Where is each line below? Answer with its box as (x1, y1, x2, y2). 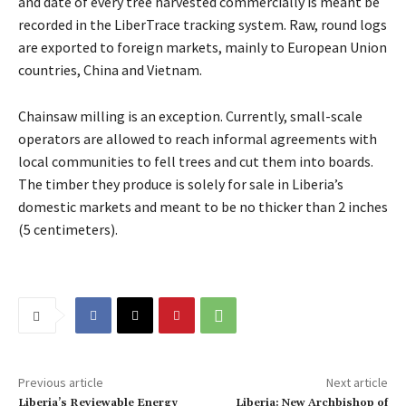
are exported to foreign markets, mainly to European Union (18, 38, 387, 57)
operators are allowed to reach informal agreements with (18, 130, 377, 149)
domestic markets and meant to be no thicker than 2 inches (18, 198, 388, 217)
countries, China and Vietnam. (18, 61, 202, 80)
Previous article (18, 374, 103, 391)
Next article (325, 374, 388, 391)
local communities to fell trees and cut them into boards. (18, 152, 373, 171)
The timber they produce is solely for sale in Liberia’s (18, 175, 343, 194)
